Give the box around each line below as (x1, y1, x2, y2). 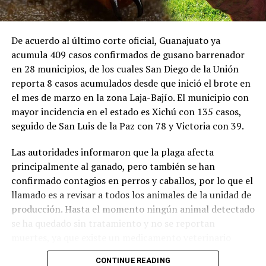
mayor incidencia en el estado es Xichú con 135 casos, (11, 104, 241, 118)
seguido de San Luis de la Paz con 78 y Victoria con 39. (11, 119, 244, 132)
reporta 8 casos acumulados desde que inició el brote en (11, 76, 251, 90)
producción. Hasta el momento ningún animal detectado (11, 202, 255, 216)
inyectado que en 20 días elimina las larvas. (11, 245, 196, 258)
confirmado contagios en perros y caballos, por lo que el (11, 173, 253, 187)
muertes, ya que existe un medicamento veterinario (11, 230, 231, 244)
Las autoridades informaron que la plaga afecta (11, 145, 214, 159)
